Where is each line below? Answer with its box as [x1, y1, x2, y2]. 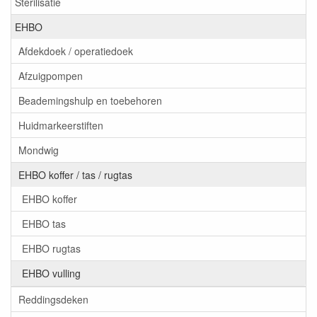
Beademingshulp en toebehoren [18, 93, 162, 108]
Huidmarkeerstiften [18, 118, 103, 133]
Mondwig [18, 143, 59, 158]
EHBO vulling [22, 266, 81, 281]
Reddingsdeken [18, 292, 88, 307]
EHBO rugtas [22, 241, 81, 256]
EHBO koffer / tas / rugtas [18, 168, 132, 183]
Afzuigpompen [18, 69, 83, 83]
